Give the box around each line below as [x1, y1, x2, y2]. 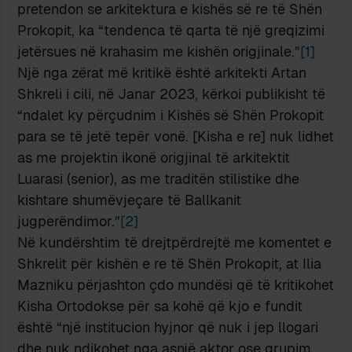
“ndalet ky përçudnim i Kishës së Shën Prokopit [17, 105, 324, 124]
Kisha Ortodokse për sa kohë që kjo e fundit [17, 296, 303, 315]
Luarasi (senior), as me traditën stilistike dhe [17, 169, 300, 188]
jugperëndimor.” [17, 211, 121, 230]
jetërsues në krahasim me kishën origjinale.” [17, 42, 301, 60]
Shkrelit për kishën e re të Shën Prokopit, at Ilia [17, 254, 322, 273]
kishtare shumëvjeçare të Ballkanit [17, 190, 242, 209]
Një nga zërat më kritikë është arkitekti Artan [17, 63, 307, 82]
